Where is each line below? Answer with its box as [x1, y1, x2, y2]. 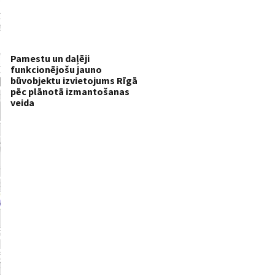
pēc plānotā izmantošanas [10, 85, 130, 98]
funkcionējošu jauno [10, 63, 102, 76]
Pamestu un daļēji [10, 52, 90, 64]
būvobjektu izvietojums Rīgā [10, 74, 137, 87]
